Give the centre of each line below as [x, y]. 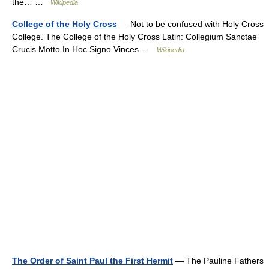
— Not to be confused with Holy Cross [190, 24]
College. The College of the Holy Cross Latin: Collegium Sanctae [134, 36]
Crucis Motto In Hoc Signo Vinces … [84, 49]
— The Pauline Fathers [218, 260]
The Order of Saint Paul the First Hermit [92, 260]
